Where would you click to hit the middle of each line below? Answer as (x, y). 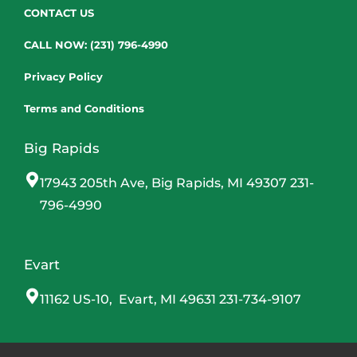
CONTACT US (59, 12)
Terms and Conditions (84, 108)
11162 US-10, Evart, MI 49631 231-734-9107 (171, 299)
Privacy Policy (63, 76)
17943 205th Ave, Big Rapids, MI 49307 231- (177, 182)
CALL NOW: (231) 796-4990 (96, 44)
